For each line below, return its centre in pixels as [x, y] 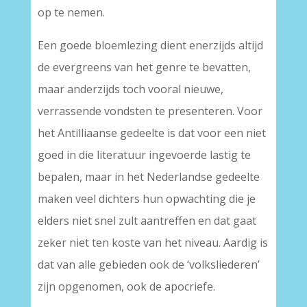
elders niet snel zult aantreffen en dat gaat [147, 221]
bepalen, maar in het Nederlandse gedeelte [148, 177]
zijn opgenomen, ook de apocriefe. [126, 286]
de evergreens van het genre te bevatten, [144, 67]
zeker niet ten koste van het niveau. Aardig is [152, 243]
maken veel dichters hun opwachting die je [146, 199]
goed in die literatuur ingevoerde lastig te [144, 155]
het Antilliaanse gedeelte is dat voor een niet [151, 133]
